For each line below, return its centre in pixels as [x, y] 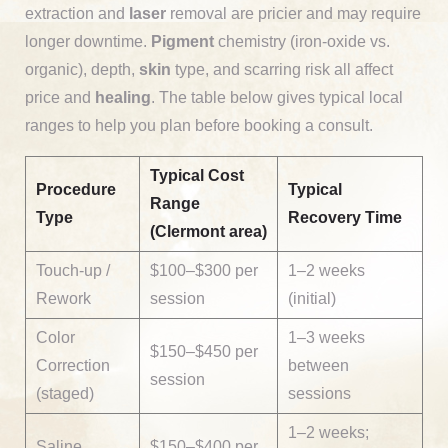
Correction [73, 365]
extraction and [77, 13]
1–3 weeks [326, 337]
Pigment [182, 41]
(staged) [65, 393]
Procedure [76, 189]
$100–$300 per [204, 270]
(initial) [312, 298]
